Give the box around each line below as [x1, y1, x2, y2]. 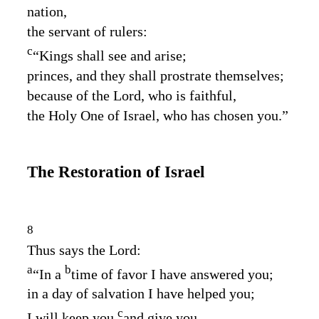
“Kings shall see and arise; [33, 47, 187, 63]
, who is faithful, [141, 87, 236, 103]
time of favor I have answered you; [71, 266, 273, 282]
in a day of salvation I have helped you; [27, 286, 255, 302]
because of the [27, 87, 113, 103]
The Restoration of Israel [27, 162, 204, 182]
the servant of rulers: [27, 23, 147, 40]
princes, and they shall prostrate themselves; [27, 67, 284, 83]
